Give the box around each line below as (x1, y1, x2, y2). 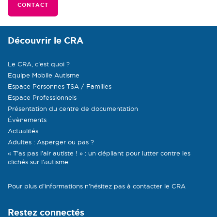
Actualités (8, 127, 38, 134)
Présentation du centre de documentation (8, 105, 138, 112)
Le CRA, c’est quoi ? (8, 60, 70, 67)
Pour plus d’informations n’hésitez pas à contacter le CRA (8, 182, 186, 189)
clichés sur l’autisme (8, 158, 68, 165)
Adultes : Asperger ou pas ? (8, 138, 94, 145)
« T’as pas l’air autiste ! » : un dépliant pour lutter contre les (8, 149, 190, 156)
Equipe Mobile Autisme (8, 71, 79, 78)
